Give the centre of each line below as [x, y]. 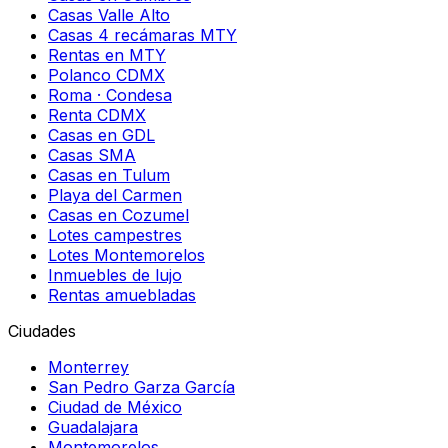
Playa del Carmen [115, 194]
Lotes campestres [115, 234]
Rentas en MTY [107, 54]
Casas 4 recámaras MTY [142, 34]
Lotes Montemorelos [126, 254]
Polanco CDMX [106, 74]
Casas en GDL [101, 134]
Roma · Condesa [110, 94]
